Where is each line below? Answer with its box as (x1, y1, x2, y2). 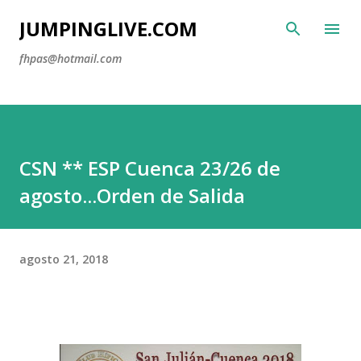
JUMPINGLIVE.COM (19, 15, 197, 42)
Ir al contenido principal (115, 13, 246, 27)
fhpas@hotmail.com (19, 51, 122, 66)
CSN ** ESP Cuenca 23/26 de (19, 155, 280, 181)
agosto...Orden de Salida (19, 182, 245, 209)
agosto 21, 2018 (19, 251, 108, 267)
